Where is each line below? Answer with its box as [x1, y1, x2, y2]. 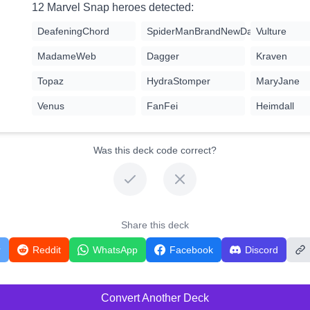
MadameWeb [37, 51, 96, 62]
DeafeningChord [37, 26, 109, 37]
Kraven [255, 51, 287, 62]
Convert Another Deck [101, 292, 209, 304]
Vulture [255, 26, 286, 37]
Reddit [33, 244, 61, 256]
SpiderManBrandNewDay [146, 26, 257, 37]
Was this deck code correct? [93, 145, 217, 156]
